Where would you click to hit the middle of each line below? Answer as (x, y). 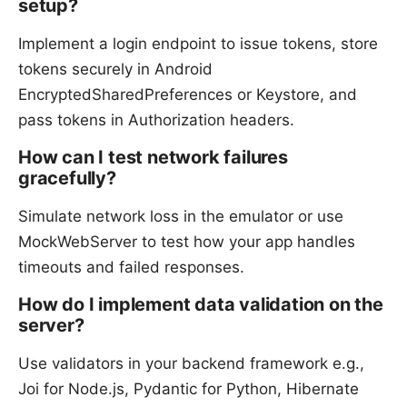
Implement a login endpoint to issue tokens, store (198, 43)
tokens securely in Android (115, 69)
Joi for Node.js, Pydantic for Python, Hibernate (189, 388)
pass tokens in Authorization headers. (156, 119)
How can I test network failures (153, 157)
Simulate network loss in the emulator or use (181, 216)
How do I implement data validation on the (201, 304)
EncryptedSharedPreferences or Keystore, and (188, 94)
